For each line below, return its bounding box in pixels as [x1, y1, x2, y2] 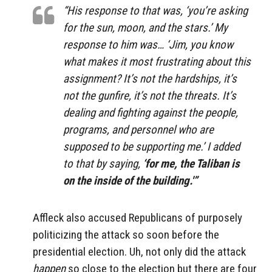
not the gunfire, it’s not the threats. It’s [63, 89, 236, 103]
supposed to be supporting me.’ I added [63, 140, 240, 154]
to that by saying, [63, 157, 143, 171]
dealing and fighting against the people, [63, 106, 238, 120]
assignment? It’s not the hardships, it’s [63, 72, 237, 86]
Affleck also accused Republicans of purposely [33, 210, 242, 225]
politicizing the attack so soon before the [33, 227, 219, 242]
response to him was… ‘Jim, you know [63, 38, 233, 52]
